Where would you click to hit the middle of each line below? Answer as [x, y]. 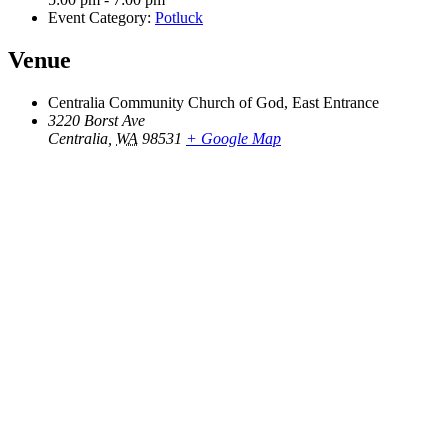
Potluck [179, 17]
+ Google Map [233, 138]
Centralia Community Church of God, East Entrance [213, 102]
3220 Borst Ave [96, 120]
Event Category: [99, 17]
